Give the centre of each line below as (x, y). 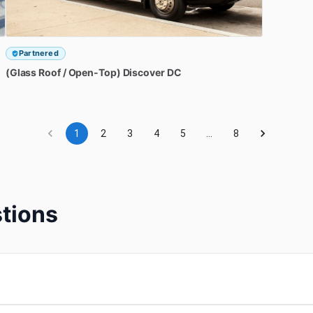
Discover (144, 72)
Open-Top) (94, 72)
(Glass (21, 72)
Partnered (38, 53)
